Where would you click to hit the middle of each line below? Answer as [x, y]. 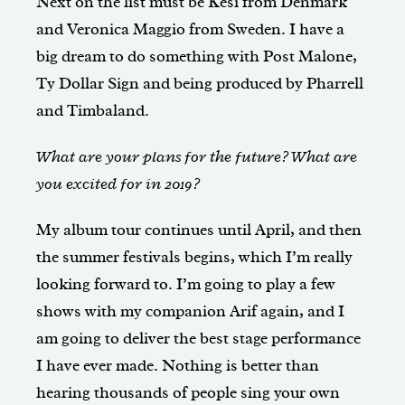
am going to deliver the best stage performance [198, 339]
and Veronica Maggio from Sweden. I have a [190, 29]
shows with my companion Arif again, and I [190, 311]
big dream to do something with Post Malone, [197, 57]
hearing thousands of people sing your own [188, 393]
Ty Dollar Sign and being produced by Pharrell [200, 84]
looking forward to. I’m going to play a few [186, 284]
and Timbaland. [93, 111]
